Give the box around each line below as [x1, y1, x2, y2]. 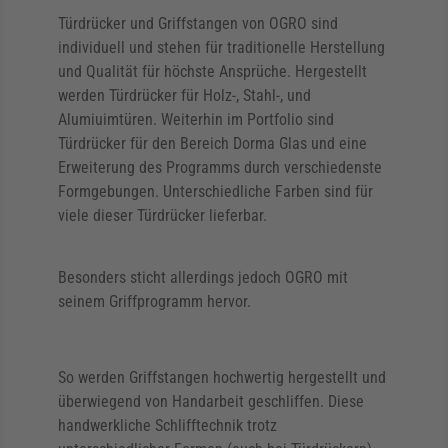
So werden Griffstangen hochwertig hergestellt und [58, 368, 386, 387]
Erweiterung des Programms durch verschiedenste [58, 158, 382, 177]
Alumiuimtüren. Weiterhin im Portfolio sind [58, 110, 334, 129]
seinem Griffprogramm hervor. [58, 292, 251, 311]
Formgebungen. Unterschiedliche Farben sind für [58, 182, 373, 201]
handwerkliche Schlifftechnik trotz [58, 416, 277, 435]
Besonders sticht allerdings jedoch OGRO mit [58, 268, 348, 287]
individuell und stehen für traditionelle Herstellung [58, 38, 385, 57]
